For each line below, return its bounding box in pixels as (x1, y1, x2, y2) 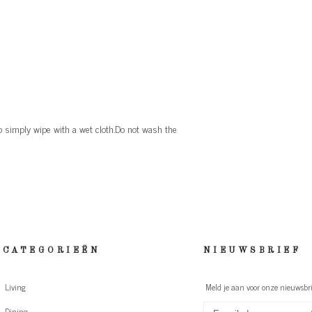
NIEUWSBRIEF (203, 246, 301, 255)
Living (5, 280, 26, 295)
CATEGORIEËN (2, 246, 100, 255)
